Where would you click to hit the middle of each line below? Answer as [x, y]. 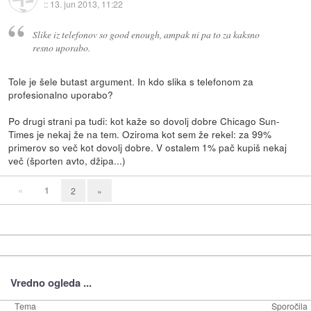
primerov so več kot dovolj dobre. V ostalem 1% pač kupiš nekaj [148, 147]
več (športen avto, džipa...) [67, 160]
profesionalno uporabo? [61, 94]
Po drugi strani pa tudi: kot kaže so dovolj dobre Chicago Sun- [144, 120]
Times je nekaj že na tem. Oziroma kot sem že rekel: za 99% [140, 134]
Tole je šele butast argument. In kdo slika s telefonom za [131, 81]
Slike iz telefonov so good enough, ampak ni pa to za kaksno [146, 34]
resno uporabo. [61, 47]
